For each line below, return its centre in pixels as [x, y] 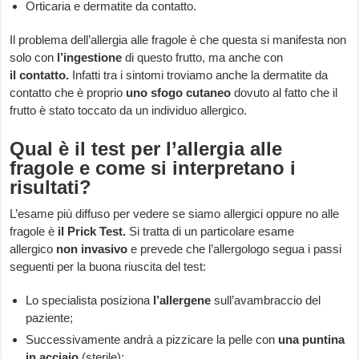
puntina [324, 340]
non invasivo [91, 249]
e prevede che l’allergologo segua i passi [235, 249]
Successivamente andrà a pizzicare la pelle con [152, 340]
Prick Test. [97, 232]
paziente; [50, 318]
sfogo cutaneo [191, 93]
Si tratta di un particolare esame [210, 232]
